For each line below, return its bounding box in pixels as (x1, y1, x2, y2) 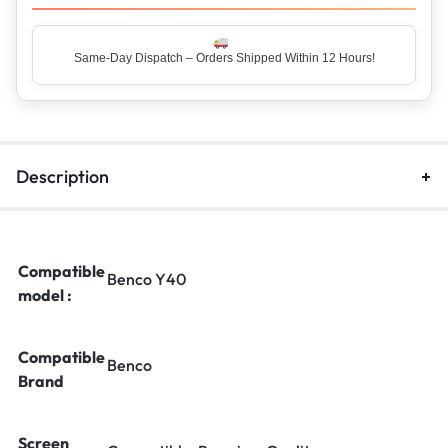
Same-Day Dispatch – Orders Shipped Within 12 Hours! (73, 33, 375, 48)
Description (16, 165, 109, 188)
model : (18, 285, 72, 305)
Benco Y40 (107, 269, 186, 289)
